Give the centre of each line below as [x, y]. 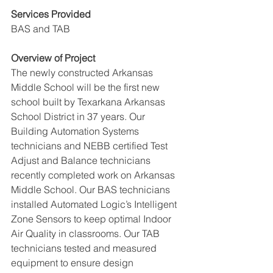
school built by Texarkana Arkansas [89, 101]
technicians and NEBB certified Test [90, 145]
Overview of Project [53, 58]
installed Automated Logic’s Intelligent [95, 204]
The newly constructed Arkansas [83, 72]
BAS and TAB [41, 28]
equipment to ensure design [73, 262]
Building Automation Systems [76, 131]
